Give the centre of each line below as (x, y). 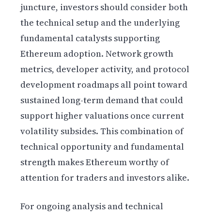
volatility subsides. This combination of (102, 131)
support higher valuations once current (102, 116)
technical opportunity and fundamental (102, 147)
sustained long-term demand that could (102, 100)
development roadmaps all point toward (104, 85)
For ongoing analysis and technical (92, 206)
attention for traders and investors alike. (105, 178)
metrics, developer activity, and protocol (105, 69)
